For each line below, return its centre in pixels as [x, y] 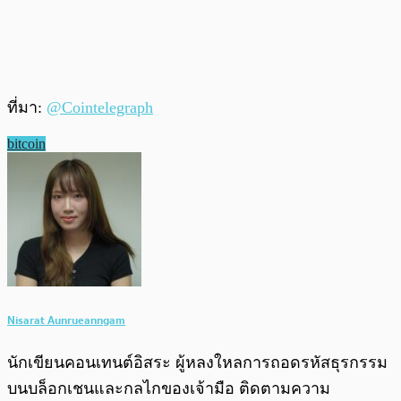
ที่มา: [27, 108]
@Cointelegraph [100, 108]
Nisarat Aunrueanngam [66, 320]
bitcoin [26, 144]
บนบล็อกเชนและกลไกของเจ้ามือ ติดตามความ [169, 388]
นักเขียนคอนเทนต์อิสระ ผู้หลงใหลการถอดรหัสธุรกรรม [197, 362]
